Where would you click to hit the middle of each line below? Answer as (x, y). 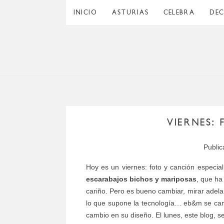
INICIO (85, 12)
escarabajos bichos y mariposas (141, 179)
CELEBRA (179, 12)
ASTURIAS (130, 12)
